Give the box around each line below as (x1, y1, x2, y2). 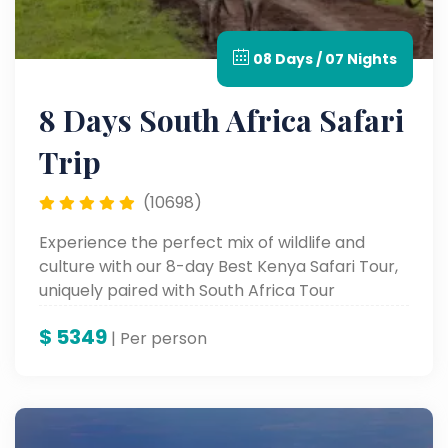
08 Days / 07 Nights (253, 48, 397, 69)
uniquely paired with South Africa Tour (39, 278, 335, 302)
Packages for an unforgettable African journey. (39, 302, 408, 326)
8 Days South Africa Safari (39, 99, 404, 140)
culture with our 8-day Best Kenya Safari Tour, (39, 254, 398, 278)
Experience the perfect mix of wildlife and (39, 230, 365, 254)
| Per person (111, 326, 207, 350)
